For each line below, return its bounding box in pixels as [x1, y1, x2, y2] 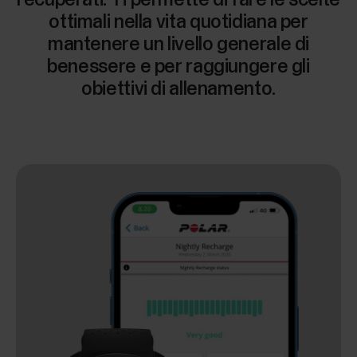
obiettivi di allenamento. [81, 79, 276, 99]
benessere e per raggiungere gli [47, 57, 310, 76]
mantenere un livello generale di [47, 34, 310, 54]
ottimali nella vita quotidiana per [49, 12, 308, 32]
